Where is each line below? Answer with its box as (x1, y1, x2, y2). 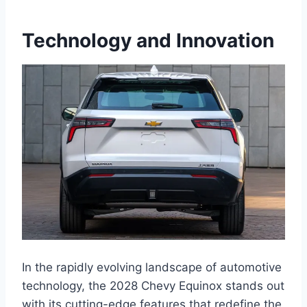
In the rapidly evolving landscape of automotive (22, 260, 282, 274)
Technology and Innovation (22, 28, 274, 52)
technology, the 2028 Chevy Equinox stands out (22, 278, 284, 293)
